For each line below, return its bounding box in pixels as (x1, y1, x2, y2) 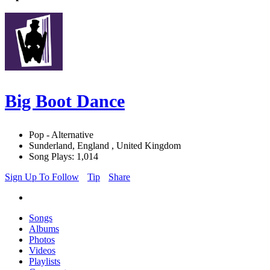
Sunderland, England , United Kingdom (29, 140, 181, 151)
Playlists (29, 256, 60, 267)
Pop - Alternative (29, 130, 93, 140)
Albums (29, 224, 59, 234)
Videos (29, 245, 55, 256)
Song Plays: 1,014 (29, 151, 98, 162)
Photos (29, 234, 55, 245)
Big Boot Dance (5, 91, 125, 111)
